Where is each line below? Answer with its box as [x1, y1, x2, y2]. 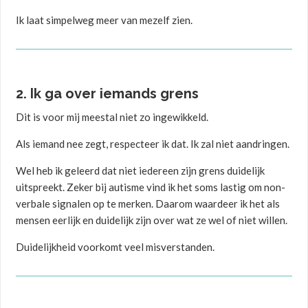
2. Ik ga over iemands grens [16, 85, 199, 102]
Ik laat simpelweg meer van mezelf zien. [16, 14, 193, 27]
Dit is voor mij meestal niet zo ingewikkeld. [16, 111, 209, 124]
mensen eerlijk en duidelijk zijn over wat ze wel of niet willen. [16, 214, 288, 227]
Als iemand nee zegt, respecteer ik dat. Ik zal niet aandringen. [16, 137, 290, 151]
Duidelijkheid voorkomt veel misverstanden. [16, 241, 215, 254]
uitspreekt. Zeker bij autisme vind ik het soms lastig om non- [16, 181, 286, 194]
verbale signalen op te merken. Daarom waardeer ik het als [16, 197, 280, 210]
